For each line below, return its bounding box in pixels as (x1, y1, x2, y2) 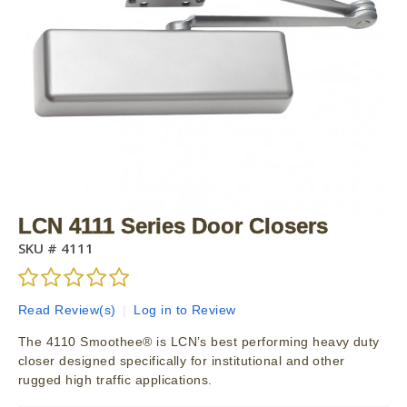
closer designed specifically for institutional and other (18, 353, 345, 369)
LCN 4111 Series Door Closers (18, 214, 328, 238)
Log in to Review (134, 303, 236, 318)
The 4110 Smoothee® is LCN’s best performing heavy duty (18, 334, 380, 350)
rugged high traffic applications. (18, 372, 213, 388)
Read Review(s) (18, 303, 116, 318)
